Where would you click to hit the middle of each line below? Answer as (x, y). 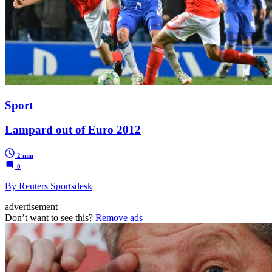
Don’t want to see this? (50, 217)
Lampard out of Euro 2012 (73, 130)
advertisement (31, 206)
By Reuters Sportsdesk (49, 186)
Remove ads (119, 217)
